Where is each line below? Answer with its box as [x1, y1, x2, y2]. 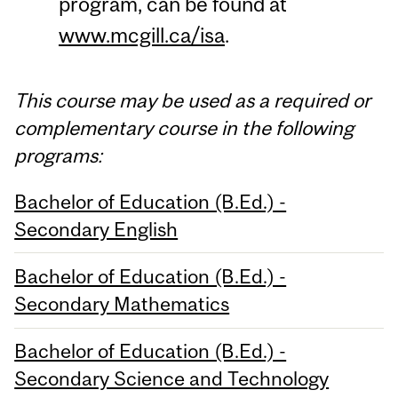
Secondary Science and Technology [14, 367, 330, 391]
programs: [14, 143, 103, 167]
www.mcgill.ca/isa [58, 23, 225, 48]
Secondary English [14, 217, 179, 241]
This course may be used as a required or [14, 88, 371, 112]
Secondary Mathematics [14, 292, 230, 316]
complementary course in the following [14, 115, 354, 139]
